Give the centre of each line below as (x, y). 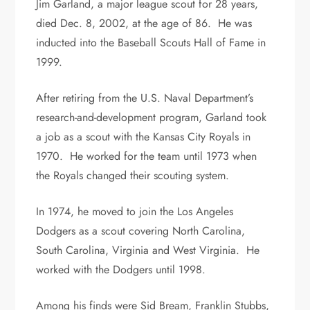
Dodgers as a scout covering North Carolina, (141, 230)
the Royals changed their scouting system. (133, 175)
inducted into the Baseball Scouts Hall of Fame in (151, 42)
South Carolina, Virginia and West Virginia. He (148, 250)
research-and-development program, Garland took (152, 117)
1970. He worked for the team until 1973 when (147, 156)
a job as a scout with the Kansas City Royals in (144, 136)
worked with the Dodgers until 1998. (121, 269)
